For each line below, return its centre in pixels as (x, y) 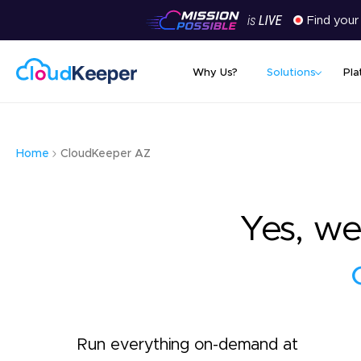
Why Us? (215, 73)
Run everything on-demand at (188, 345)
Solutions (291, 73)
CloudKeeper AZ (106, 154)
